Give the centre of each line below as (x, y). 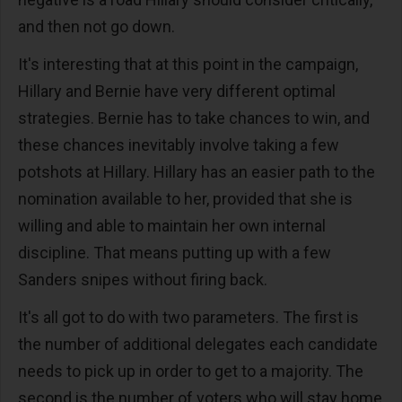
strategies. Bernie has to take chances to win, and (194, 118)
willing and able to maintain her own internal (172, 226)
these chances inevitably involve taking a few (179, 145)
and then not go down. (98, 27)
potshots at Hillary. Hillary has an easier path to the (197, 172)
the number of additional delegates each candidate (198, 345)
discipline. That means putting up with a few (175, 253)
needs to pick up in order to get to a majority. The (191, 371)
